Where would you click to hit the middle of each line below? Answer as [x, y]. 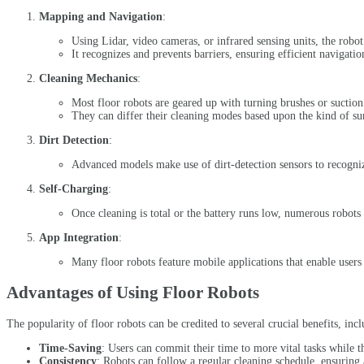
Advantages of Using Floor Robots [133, 293]
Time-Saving [70, 348]
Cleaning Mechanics [88, 79]
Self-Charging [74, 189]
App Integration [79, 238]
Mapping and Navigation [101, 17]
